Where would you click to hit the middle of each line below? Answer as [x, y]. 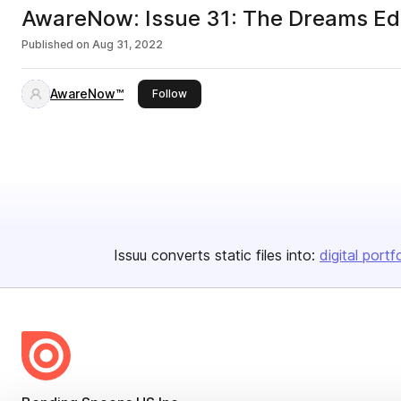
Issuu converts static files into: [214, 255]
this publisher [222, 93]
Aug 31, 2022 [128, 44]
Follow [170, 94]
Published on [55, 44]
